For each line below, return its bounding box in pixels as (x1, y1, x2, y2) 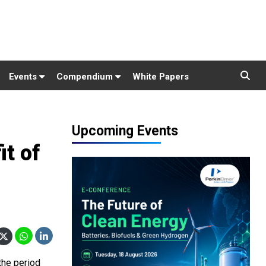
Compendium (56, 71, 115, 82)
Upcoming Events (72, 123, 178, 139)
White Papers (132, 71, 189, 82)
